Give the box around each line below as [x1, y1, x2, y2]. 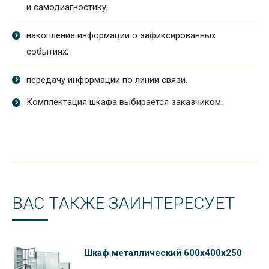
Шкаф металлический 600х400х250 [84, 247, 242, 258]
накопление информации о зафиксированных [26, 30, 216, 41]
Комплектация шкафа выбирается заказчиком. [26, 97, 223, 107]
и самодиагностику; [26, 2, 108, 13]
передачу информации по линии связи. [26, 74, 187, 85]
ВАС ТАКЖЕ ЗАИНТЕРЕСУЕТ [12, 193, 235, 213]
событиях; [26, 46, 68, 57]
